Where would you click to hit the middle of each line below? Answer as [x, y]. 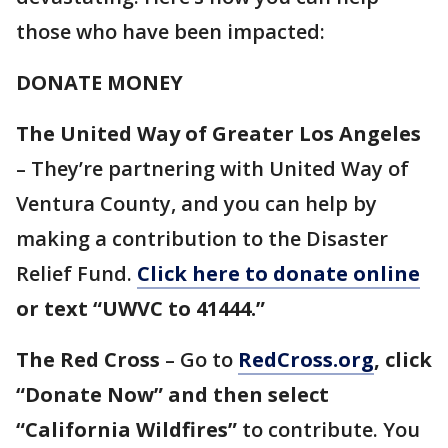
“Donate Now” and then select [172, 395]
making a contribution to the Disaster [202, 239]
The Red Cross [88, 360]
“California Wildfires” [126, 430]
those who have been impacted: [173, 32]
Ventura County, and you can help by [196, 204]
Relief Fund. [76, 274]
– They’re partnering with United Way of [212, 169]
